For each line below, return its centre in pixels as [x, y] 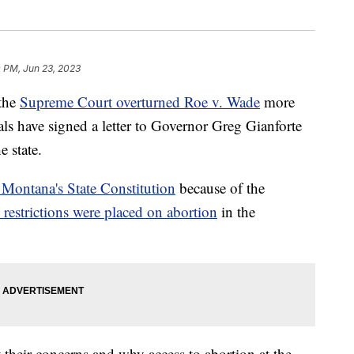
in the [236, 211]
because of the [220, 187]
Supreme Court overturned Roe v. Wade [140, 101]
